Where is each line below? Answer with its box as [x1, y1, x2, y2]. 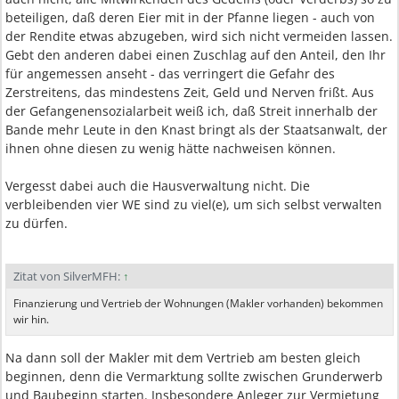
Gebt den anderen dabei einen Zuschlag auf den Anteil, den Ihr [5, 46, 386, 63]
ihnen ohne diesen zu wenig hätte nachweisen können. [5, 140, 336, 157]
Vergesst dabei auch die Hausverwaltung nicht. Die [5, 177, 310, 194]
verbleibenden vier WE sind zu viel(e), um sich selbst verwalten [5, 196, 382, 213]
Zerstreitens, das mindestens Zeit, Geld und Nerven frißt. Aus [5, 84, 374, 101]
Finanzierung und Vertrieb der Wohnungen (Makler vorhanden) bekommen [13, 296, 383, 311]
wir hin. [13, 312, 49, 327]
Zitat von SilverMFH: [13, 268, 123, 284]
